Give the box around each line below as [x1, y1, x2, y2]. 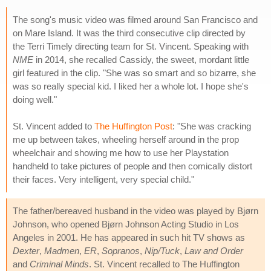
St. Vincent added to [13, 120, 94, 131]
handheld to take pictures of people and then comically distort [13, 160, 252, 171]
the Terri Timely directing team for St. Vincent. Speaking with [13, 41, 249, 51]
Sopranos [102, 245, 140, 256]
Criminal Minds [30, 258, 89, 269]
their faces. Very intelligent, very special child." [13, 174, 194, 184]
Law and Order [184, 245, 243, 256]
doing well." [13, 94, 57, 105]
